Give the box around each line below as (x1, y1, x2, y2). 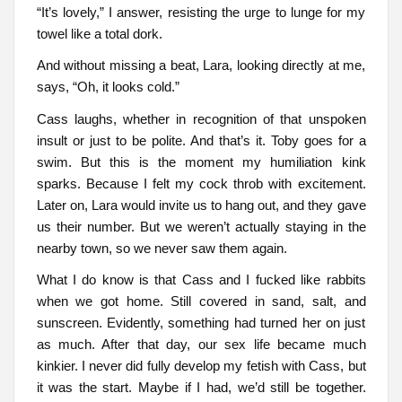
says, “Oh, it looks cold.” (36, 79, 179, 95)
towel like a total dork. (36, 25, 162, 41)
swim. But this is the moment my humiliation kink (36, 153, 366, 170)
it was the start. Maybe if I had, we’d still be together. (36, 380, 366, 396)
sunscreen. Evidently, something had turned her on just (36, 315, 366, 331)
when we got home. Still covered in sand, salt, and (36, 293, 366, 310)
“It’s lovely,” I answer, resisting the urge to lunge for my (36, 4, 366, 20)
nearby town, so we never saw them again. (36, 240, 287, 256)
